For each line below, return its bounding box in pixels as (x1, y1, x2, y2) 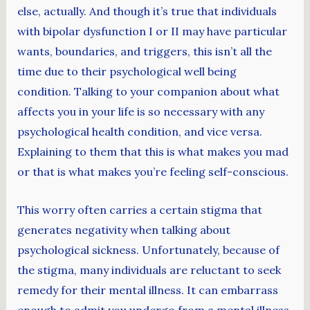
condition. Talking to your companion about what (17, 84, 280, 98)
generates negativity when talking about (17, 222, 230, 237)
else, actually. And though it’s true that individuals (17, 4, 277, 18)
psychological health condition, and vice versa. (17, 125, 262, 138)
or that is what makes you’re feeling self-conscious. (17, 165, 289, 179)
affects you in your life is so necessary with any (17, 104, 264, 118)
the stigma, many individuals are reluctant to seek (17, 262, 281, 277)
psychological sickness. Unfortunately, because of (17, 242, 280, 257)
